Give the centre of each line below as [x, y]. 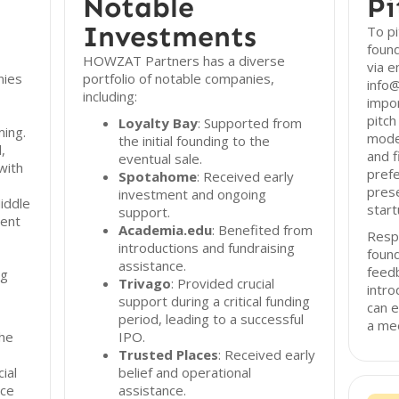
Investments [170, 37]
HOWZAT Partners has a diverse [184, 61]
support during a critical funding [215, 301]
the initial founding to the [195, 141]
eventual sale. [161, 159]
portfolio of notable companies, [179, 78]
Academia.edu [166, 230]
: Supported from [250, 123]
